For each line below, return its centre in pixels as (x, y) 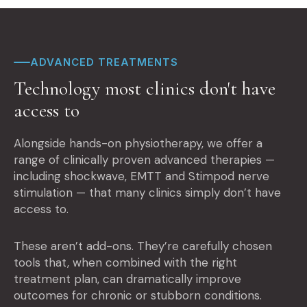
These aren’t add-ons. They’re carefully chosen (143, 246)
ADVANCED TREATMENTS (104, 62)
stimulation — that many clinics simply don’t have (147, 193)
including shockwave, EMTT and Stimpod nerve (142, 176)
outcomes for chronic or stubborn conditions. (138, 296)
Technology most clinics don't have (145, 89)
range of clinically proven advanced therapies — (144, 160)
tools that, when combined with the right (125, 263)
